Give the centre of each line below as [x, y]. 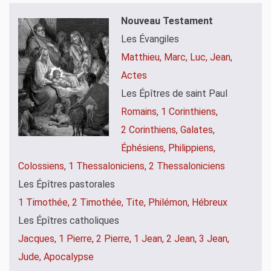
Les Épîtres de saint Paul [174, 93]
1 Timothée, [45, 202]
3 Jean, [214, 238]
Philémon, [170, 202]
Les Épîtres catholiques [69, 220]
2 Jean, [183, 238]
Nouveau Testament [167, 21]
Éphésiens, [145, 148]
